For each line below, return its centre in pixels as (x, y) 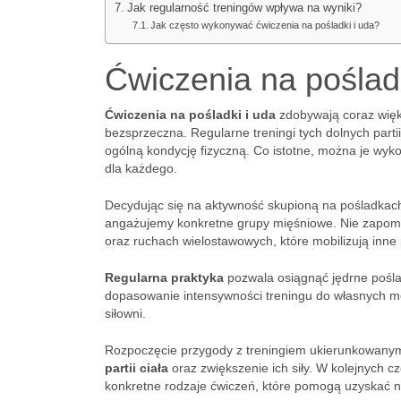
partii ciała (137, 368)
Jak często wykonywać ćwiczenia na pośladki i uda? (265, 25)
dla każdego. (141, 168)
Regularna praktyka (164, 277)
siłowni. (125, 313)
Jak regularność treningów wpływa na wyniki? (244, 8)
